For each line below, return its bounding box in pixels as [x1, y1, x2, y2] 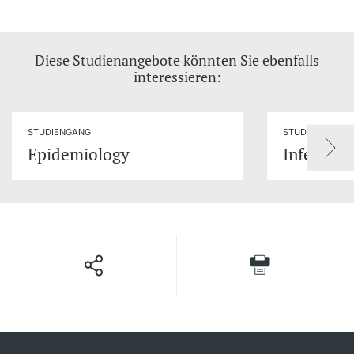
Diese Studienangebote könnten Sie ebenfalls [35, 51, 319, 70]
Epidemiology [28, 143, 130, 166]
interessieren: [133, 67, 221, 87]
